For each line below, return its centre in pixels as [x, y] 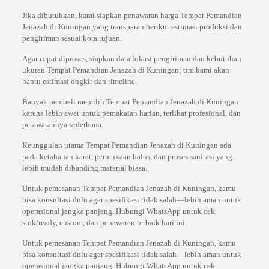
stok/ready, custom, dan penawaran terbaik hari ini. [104, 222]
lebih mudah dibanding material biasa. [84, 168]
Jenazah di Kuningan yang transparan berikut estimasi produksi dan [132, 27]
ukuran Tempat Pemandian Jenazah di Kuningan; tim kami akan [125, 70]
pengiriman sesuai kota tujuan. [72, 38]
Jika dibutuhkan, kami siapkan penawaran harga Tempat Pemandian [132, 15]
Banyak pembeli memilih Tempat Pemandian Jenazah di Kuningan [130, 102]
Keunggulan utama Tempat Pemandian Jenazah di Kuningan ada [126, 145]
